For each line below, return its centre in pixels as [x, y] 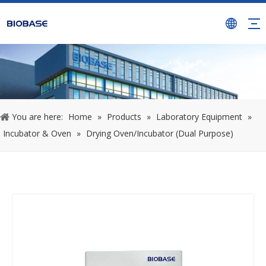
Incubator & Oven [37, 134]
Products [124, 117]
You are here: [37, 117]
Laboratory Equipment [199, 117]
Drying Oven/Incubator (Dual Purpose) [160, 134]
